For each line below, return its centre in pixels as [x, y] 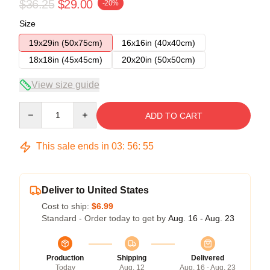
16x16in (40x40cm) [159, 43]
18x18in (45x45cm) [66, 60]
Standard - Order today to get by [105, 218]
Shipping [132, 258]
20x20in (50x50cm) [159, 60]
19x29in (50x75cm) [66, 43]
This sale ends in [73, 146]
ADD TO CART [174, 116]
